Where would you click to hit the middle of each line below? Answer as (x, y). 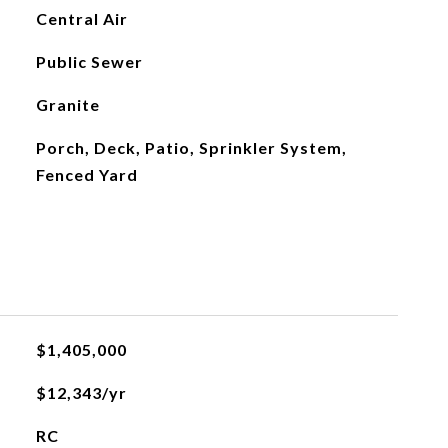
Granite (67, 104)
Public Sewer (89, 61)
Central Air (81, 18)
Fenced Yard (86, 174)
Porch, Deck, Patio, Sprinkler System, (191, 147)
